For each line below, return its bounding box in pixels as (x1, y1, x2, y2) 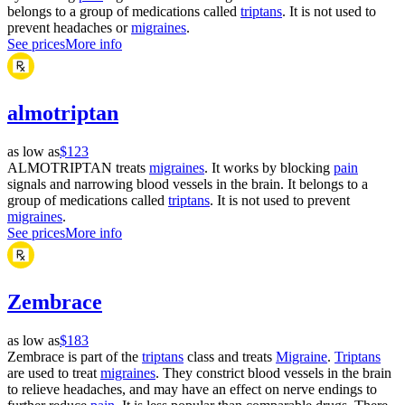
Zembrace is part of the (7, 348, 142, 364)
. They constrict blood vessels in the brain (155, 364, 391, 381)
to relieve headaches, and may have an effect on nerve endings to (7, 381, 377, 397)
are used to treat (7, 364, 100, 381)
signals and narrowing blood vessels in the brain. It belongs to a (7, 176, 368, 193)
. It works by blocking (204, 160, 334, 176)
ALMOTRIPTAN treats (7, 160, 149, 176)
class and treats (184, 348, 276, 364)
